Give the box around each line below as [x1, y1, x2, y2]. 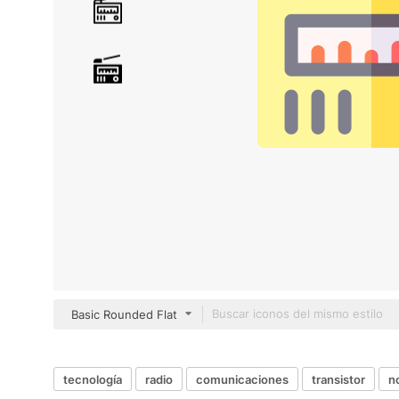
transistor [312, 371, 365, 387]
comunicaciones [196, 371, 289, 387]
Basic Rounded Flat [71, 307, 177, 322]
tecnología [63, 371, 122, 387]
